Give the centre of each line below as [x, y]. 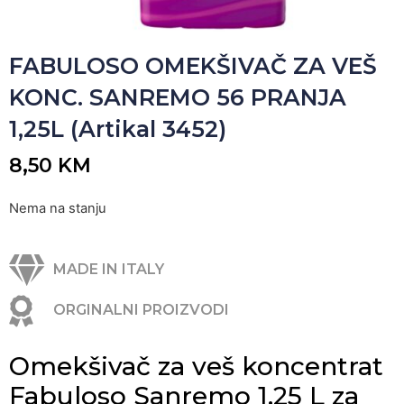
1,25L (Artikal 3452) [118, 129]
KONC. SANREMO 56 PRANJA [178, 97]
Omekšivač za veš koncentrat [196, 366]
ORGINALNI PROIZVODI [141, 310]
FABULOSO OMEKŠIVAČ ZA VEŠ [193, 66]
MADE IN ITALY [108, 270]
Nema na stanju [58, 209]
